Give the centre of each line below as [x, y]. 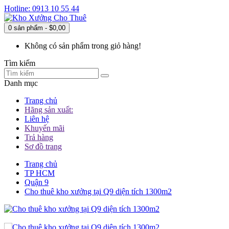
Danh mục [21, 83]
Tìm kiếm [20, 63]
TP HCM [40, 173]
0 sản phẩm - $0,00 [37, 28]
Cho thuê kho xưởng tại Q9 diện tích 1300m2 [98, 191]
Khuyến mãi [44, 128]
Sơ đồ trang [43, 146]
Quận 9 [37, 182]
